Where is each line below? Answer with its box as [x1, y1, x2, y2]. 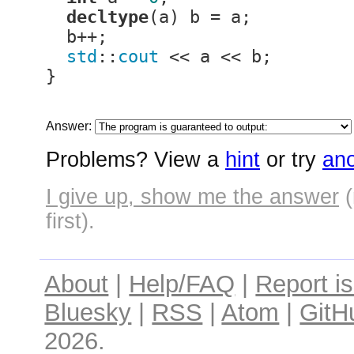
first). [46, 209, 95, 233]
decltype [66, 7, 149, 27]
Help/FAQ [129, 269, 235, 298]
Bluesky [44, 298, 132, 326]
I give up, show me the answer [46, 185, 339, 209]
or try [260, 148, 322, 171]
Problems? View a [46, 148, 225, 171]
